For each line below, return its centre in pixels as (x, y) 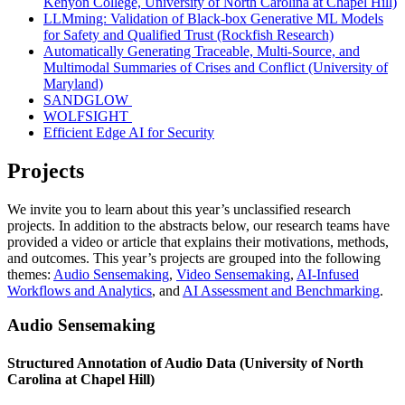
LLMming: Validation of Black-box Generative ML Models (213, 18)
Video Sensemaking (233, 274)
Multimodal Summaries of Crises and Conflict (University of (216, 67)
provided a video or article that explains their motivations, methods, (198, 241)
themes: (30, 274)
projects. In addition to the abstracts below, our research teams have (198, 225)
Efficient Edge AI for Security (129, 132)
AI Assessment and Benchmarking (281, 290)
